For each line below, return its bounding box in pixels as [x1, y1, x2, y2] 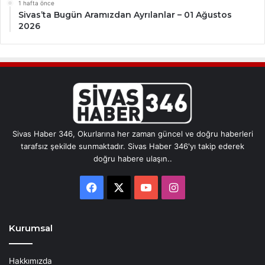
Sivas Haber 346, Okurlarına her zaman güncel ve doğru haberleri [12, 128, 253, 138]
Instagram [177, 180, 228, 193]
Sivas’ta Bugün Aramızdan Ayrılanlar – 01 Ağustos [18, 9, 232, 20]
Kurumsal [9, 222, 53, 234]
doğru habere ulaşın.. [93, 153, 172, 163]
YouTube [151, 180, 194, 193]
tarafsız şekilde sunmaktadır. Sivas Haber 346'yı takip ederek [21, 141, 244, 151]
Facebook [96, 180, 146, 193]
